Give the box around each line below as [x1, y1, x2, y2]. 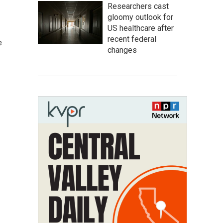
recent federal [108, 34, 156, 44]
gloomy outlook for [108, 12, 173, 22]
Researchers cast [108, 1, 169, 11]
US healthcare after [108, 23, 174, 33]
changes [108, 45, 137, 55]
